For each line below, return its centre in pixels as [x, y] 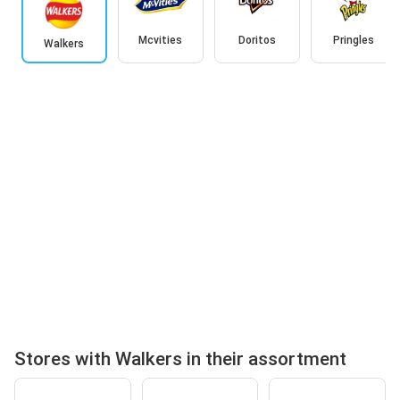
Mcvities [160, 40]
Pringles [353, 40]
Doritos [257, 40]
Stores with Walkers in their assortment [180, 358]
